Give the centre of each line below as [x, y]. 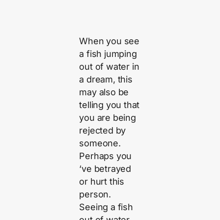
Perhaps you [106, 156]
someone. [100, 143]
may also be [104, 92]
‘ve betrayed [105, 169]
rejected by [103, 131]
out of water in [109, 67]
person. [95, 194]
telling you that [110, 105]
